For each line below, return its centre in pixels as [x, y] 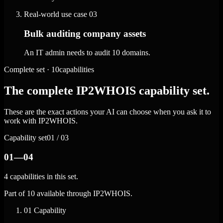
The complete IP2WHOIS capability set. [107, 91]
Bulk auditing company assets [85, 33]
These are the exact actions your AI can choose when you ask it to [108, 112]
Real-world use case [56, 14]
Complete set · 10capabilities [49, 70]
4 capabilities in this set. [41, 176]
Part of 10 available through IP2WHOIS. [68, 193]
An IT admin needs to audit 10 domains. [87, 53]
